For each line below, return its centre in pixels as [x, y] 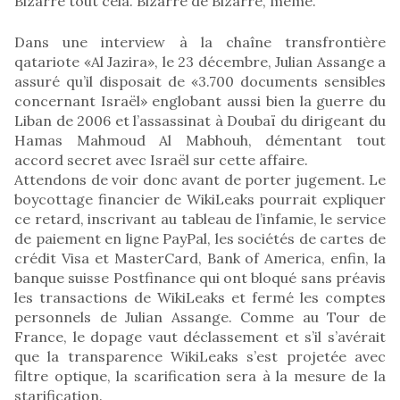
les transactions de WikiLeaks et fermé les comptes [200, 297]
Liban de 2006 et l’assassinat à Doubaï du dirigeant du [200, 120]
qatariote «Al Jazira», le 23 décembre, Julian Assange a [200, 61]
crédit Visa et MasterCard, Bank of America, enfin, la [200, 258]
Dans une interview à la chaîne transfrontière [200, 42]
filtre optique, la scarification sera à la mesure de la [200, 375]
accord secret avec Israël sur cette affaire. [161, 159]
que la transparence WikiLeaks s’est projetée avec [200, 356]
